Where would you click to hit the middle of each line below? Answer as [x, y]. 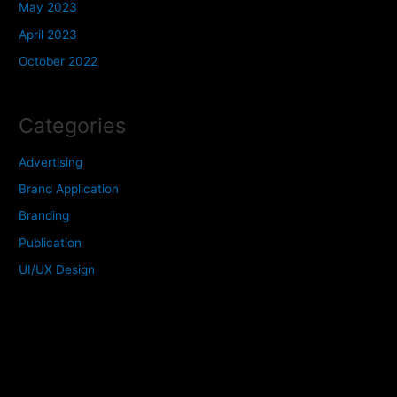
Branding [44, 216]
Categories [73, 125]
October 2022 [58, 61]
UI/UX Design [57, 269]
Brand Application [69, 189]
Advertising [51, 162]
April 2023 [48, 34]
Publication [51, 242]
